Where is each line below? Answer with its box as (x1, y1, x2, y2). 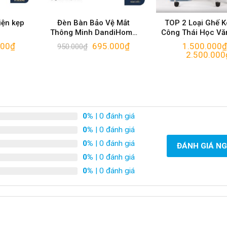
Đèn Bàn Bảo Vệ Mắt (57, 18, 130, 28)
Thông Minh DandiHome (50, 28, 137, 37)
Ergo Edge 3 (72, 37, 115, 47)
